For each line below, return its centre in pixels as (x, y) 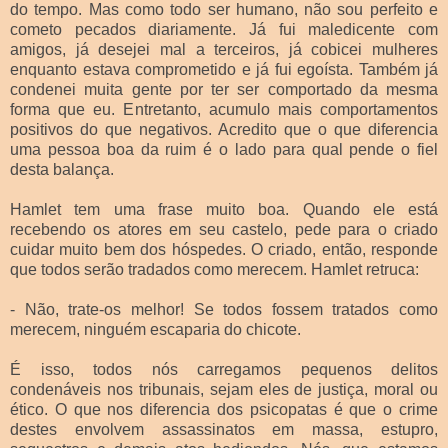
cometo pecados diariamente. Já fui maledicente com (224, 29)
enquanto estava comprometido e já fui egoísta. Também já (224, 69)
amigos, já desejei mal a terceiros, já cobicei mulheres (224, 49)
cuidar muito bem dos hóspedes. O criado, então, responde (224, 249)
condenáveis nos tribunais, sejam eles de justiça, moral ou (224, 389)
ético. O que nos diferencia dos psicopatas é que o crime (224, 409)
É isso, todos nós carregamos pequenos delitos (224, 369)
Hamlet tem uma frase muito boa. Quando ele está (224, 209)
